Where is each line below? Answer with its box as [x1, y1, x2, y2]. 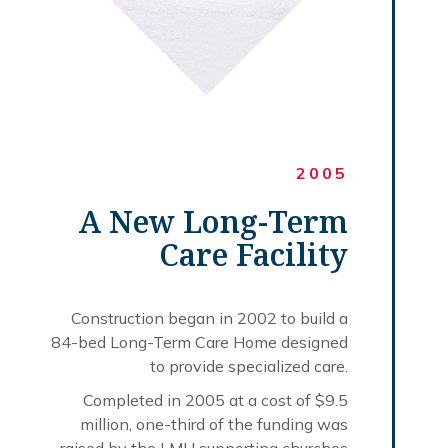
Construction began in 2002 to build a [71, 307, 348, 328]
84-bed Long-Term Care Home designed [51, 331, 348, 352]
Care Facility [159, 233, 348, 275]
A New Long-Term [78, 200, 348, 242]
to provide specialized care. [150, 355, 348, 376]
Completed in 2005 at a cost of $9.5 [83, 389, 348, 410]
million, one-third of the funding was [80, 413, 348, 434]
